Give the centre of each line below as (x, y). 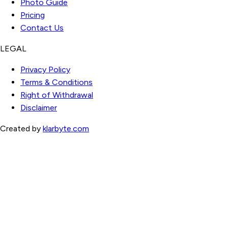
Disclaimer (39, 107)
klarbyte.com (66, 128)
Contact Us (42, 27)
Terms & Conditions (56, 82)
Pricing (33, 15)
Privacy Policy (45, 69)
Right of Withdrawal (57, 95)
